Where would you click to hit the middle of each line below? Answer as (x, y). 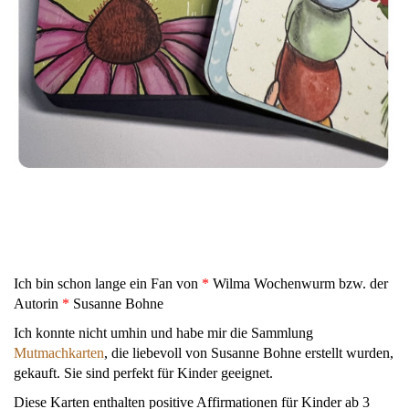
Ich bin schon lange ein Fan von (108, 284)
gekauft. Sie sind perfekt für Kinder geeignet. (143, 373)
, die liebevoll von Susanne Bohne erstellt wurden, (249, 353)
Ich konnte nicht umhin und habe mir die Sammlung (163, 333)
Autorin (38, 304)
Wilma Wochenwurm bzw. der (300, 284)
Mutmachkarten (59, 353)
